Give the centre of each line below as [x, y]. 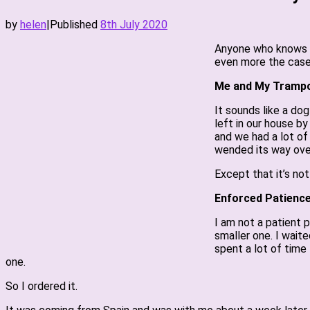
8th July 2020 [134, 25]
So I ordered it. [42, 286]
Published [75, 25]
